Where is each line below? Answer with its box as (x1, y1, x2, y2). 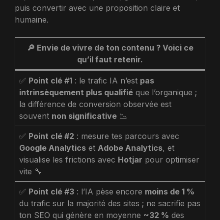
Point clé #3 (28, 187, 74, 196)
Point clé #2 (28, 131, 74, 141)
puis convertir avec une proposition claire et (15, 3, 180, 13)
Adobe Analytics (98, 143, 163, 153)
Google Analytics (19, 143, 86, 153)
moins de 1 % (145, 187, 194, 196)
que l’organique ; (133, 87, 197, 97)
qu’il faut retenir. (77, 55, 143, 64)
